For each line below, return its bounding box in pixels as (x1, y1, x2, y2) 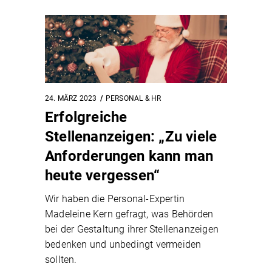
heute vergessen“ (45, 167, 160, 185)
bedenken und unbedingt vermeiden (45, 239, 202, 251)
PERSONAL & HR (105, 94, 161, 103)
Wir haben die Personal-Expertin (45, 193, 185, 205)
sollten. (45, 254, 77, 266)
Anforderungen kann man (45, 148, 214, 165)
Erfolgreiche (45, 109, 127, 126)
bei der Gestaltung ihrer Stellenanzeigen (45, 223, 219, 236)
